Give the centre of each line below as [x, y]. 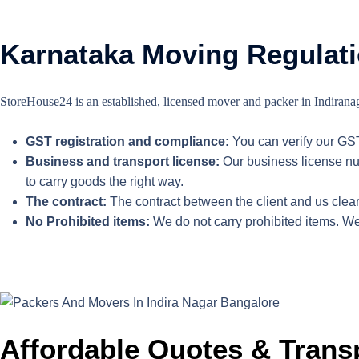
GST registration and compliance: [127, 141]
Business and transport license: [123, 161]
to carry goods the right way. [105, 182]
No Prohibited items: [88, 222]
